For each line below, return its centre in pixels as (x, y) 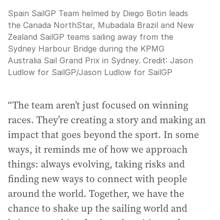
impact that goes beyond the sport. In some (103, 135)
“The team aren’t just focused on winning (98, 105)
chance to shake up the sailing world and (97, 208)
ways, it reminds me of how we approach (98, 150)
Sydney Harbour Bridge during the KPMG (86, 49)
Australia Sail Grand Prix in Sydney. (74, 61)
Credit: (155, 61)
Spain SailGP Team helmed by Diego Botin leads (98, 14)
